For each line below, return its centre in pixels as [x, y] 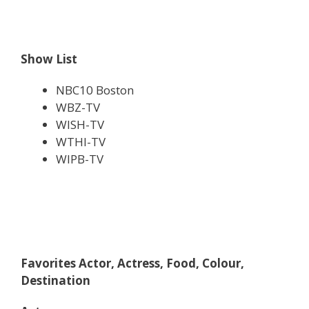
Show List [49, 59]
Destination [56, 280]
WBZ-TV [78, 107]
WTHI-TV [81, 141]
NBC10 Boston [95, 90]
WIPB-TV [80, 159]
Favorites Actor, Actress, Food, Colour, [132, 263]
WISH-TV [80, 124]
